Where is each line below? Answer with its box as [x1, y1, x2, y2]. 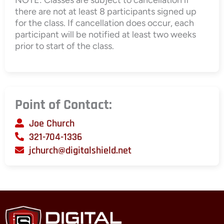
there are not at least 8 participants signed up [15, 5, 196, 17]
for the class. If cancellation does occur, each [15, 17, 194, 28]
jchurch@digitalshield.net [28, 143, 131, 157]
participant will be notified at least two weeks [15, 28, 196, 40]
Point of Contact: [15, 95, 112, 114]
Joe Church [28, 116, 74, 130]
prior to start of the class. [15, 40, 114, 51]
